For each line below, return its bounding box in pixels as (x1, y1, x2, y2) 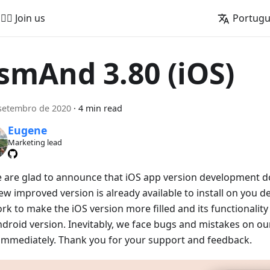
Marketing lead (7, 137, 62, 148)
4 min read (78, 102, 122, 114)
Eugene (7, 123, 47, 138)
